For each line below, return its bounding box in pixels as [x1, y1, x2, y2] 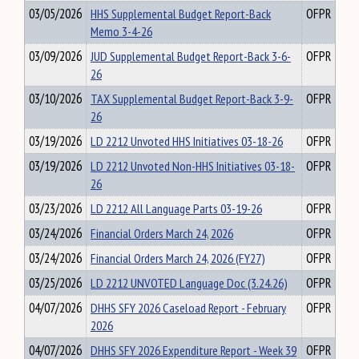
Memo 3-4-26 [91, 22, 152, 40]
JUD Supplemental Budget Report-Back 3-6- [91, 47, 291, 65]
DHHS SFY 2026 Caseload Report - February [91, 299, 286, 317]
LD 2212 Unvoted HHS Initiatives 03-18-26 [91, 132, 283, 150]
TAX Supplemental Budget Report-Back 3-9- [91, 90, 293, 107]
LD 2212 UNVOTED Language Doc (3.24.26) [91, 274, 288, 292]
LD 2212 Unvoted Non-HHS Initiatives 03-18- [91, 157, 295, 175]
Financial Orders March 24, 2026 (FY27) [91, 249, 265, 267]
